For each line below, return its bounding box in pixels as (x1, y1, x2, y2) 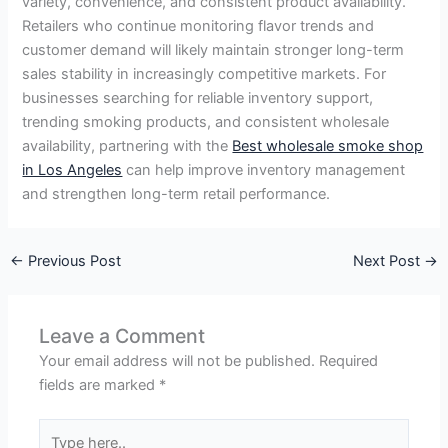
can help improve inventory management (122, 160, 406, 179)
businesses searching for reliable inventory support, (22, 88, 374, 107)
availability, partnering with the (22, 136, 233, 155)
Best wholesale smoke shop (232, 136, 424, 155)
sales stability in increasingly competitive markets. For (22, 64, 387, 83)
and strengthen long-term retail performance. (22, 184, 331, 203)
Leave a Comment (39, 324, 206, 349)
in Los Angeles (22, 160, 123, 179)
